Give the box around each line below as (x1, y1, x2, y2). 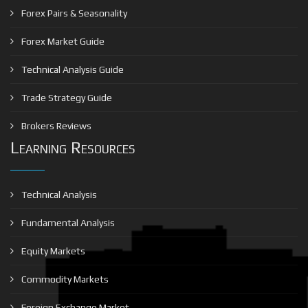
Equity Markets (19, 245, 85, 256)
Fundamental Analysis (19, 217, 115, 228)
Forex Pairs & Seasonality (19, 7, 127, 19)
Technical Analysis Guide (19, 63, 124, 75)
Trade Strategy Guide (19, 91, 112, 103)
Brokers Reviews (19, 120, 91, 131)
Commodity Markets (19, 273, 109, 285)
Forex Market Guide (19, 35, 104, 47)
